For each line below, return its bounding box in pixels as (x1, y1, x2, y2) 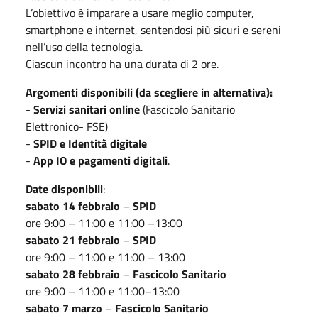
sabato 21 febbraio (26, 231, 120, 248)
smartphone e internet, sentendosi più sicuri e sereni (26, 21, 281, 38)
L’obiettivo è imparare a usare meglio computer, (26, 4, 254, 21)
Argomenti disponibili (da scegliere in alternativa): (26, 83, 273, 101)
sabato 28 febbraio (26, 265, 120, 283)
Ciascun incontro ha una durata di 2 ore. (26, 55, 219, 72)
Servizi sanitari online (33, 100, 140, 118)
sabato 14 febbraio (26, 197, 120, 214)
